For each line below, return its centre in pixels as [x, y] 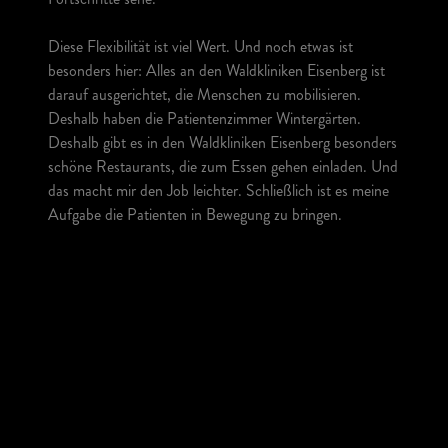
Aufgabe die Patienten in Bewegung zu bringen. [195, 214]
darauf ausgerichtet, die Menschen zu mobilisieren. [204, 94]
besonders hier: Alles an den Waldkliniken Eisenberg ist [216, 70]
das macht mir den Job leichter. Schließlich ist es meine [218, 190]
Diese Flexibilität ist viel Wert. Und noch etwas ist [200, 46]
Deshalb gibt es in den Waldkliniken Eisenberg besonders [222, 142]
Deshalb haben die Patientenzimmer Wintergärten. [204, 118]
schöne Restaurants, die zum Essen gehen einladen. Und [223, 166]
